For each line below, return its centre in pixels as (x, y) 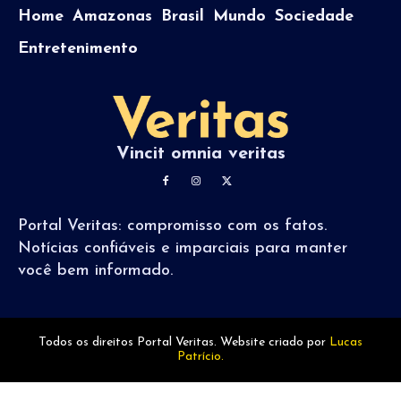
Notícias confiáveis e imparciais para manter (183, 248)
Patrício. (200, 356)
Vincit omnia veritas (200, 154)
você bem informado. (95, 270)
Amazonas (112, 16)
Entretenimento (78, 48)
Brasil (183, 16)
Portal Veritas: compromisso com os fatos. (172, 226)
